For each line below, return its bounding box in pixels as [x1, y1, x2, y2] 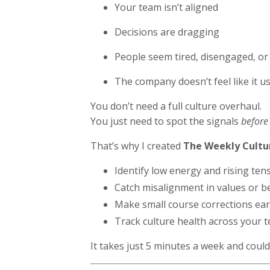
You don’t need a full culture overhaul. [90, 99, 262, 113]
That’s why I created [90, 139, 183, 152]
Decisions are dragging [114, 25, 219, 39]
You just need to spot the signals [90, 114, 241, 128]
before [240, 114, 268, 128]
